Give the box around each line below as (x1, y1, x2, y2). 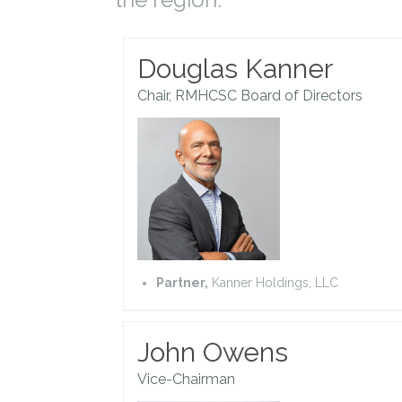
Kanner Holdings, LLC (208, 275, 338, 290)
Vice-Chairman (137, 370, 235, 388)
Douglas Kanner (137, 52, 333, 84)
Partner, (156, 275, 208, 290)
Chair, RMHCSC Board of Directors (137, 86, 363, 104)
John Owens (137, 336, 288, 368)
